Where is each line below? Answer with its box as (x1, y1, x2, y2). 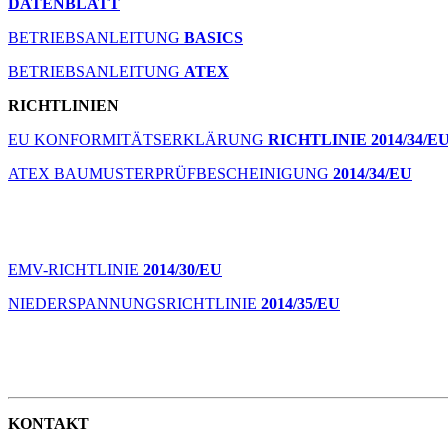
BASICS (184, 29, 243, 46)
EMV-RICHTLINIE (8, 261, 139, 278)
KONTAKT (8, 415, 89, 432)
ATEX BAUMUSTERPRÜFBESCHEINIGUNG (8, 165, 333, 182)
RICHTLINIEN (8, 97, 119, 114)
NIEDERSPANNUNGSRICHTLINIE (8, 295, 261, 312)
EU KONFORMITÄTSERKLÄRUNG (8, 131, 268, 148)
